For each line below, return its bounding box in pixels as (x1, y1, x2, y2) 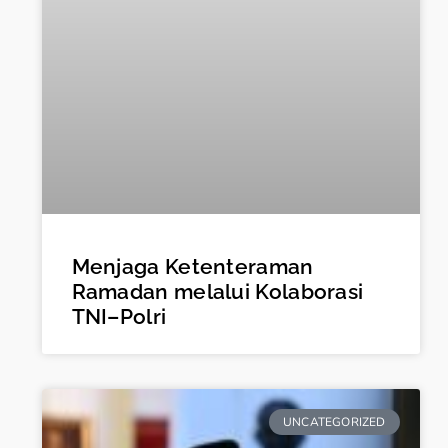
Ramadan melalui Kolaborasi (71, 278, 364, 304)
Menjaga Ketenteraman (71, 253, 314, 279)
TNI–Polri (71, 303, 167, 329)
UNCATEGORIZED (282, 414, 386, 431)
